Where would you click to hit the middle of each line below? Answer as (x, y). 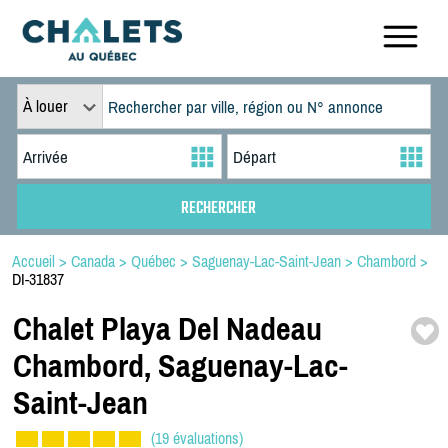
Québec (153, 261)
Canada (93, 261)
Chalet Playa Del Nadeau (167, 329)
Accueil (33, 261)
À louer (45, 106)
